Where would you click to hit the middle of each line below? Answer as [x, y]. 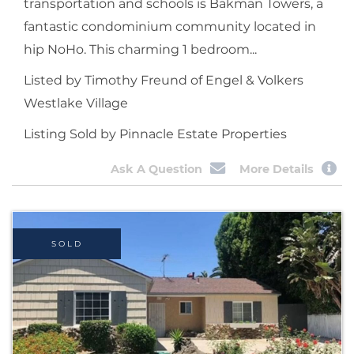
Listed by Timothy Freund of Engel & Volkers [164, 80]
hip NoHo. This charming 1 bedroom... [140, 49]
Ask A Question [156, 169]
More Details [277, 169]
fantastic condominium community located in [170, 26]
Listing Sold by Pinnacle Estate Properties [155, 134]
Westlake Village [76, 103]
